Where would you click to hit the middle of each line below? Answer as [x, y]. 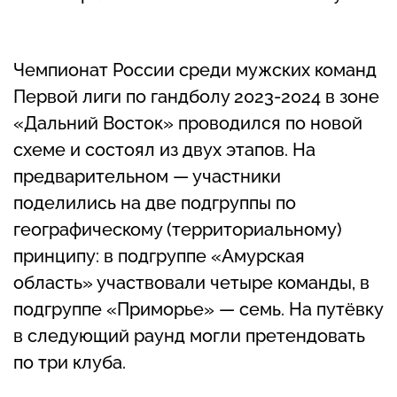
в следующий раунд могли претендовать [189, 335]
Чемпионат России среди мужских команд [195, 70]
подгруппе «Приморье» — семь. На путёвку [198, 309]
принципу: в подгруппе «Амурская [159, 256]
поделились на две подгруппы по [155, 202]
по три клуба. [70, 362]
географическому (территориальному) [178, 229]
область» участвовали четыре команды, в [191, 282]
